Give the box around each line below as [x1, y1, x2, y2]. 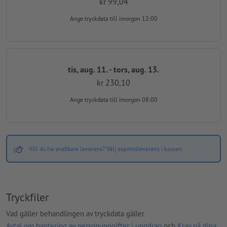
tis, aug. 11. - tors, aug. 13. [68, 64, 159, 74]
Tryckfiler [6, 190, 49, 205]
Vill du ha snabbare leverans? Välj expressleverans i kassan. [28, 145, 183, 153]
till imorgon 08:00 [109, 96, 158, 104]
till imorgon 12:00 [109, 15, 158, 23]
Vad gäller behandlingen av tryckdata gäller [6, 208, 144, 218]
